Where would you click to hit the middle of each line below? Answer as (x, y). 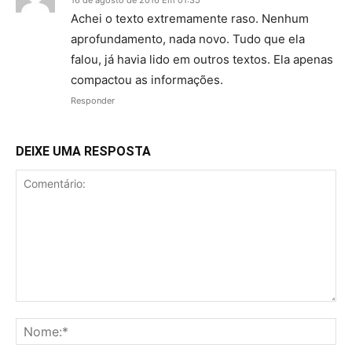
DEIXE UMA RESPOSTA (83, 152)
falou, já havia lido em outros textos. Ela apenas (202, 60)
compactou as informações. (147, 80)
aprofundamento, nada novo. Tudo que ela (188, 39)
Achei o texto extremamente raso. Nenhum (190, 19)
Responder (93, 101)
